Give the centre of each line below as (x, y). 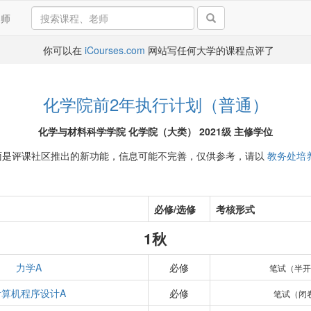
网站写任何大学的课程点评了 (209, 50)
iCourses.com (115, 50)
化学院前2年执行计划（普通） (155, 104)
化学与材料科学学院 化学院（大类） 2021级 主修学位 (155, 131)
